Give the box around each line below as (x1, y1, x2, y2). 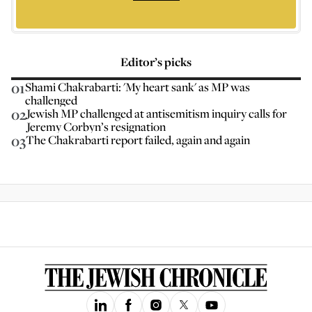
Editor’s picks (120, 54, 192, 70)
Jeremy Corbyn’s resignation (26, 118, 166, 134)
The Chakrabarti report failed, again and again (26, 132, 250, 148)
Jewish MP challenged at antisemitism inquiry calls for (26, 105, 287, 121)
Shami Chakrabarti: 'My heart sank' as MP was (25, 79, 250, 95)
